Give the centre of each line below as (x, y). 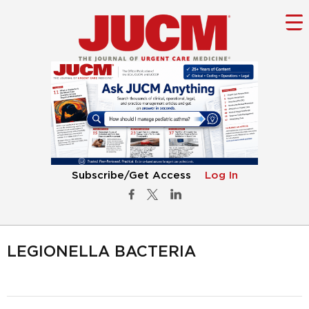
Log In (221, 176)
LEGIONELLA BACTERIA (101, 252)
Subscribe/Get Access (131, 176)
